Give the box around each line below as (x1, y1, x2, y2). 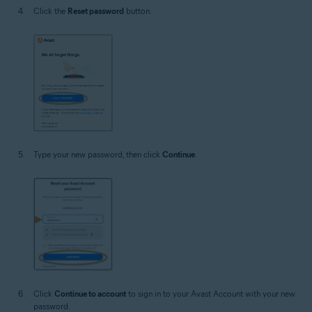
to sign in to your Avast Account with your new (126, 288, 295, 299)
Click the (33, 5, 68, 16)
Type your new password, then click (33, 149, 162, 160)
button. (124, 5, 152, 16)
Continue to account (54, 288, 126, 299)
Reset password (68, 5, 124, 16)
